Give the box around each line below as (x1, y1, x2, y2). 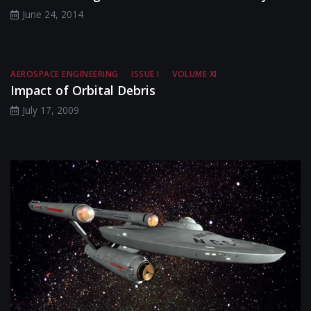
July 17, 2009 (22, 103, 79, 117)
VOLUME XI (172, 68, 217, 81)
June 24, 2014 (22, 8, 83, 22)
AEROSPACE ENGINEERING (10, 68, 119, 81)
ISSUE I (131, 68, 160, 81)
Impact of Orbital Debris (10, 82, 155, 99)
